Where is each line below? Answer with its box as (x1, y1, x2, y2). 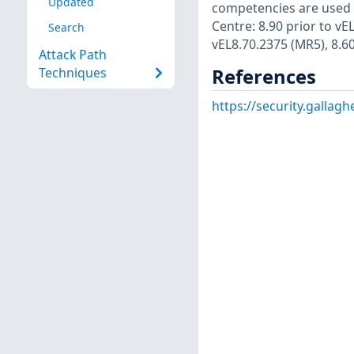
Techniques (38, 64, 107, 82)
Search (47, 19, 85, 35)
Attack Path (38, 46, 107, 64)
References (211, 63, 316, 89)
